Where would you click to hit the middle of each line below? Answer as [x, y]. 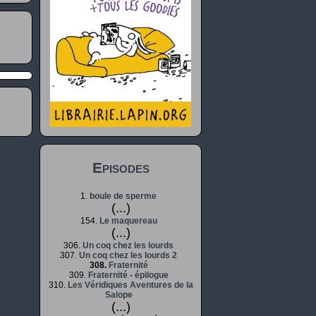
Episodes [121, 168]
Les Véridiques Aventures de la [130, 285]
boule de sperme [123, 196]
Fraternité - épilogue [128, 275]
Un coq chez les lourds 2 [128, 255]
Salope [119, 295]
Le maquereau [128, 221]
